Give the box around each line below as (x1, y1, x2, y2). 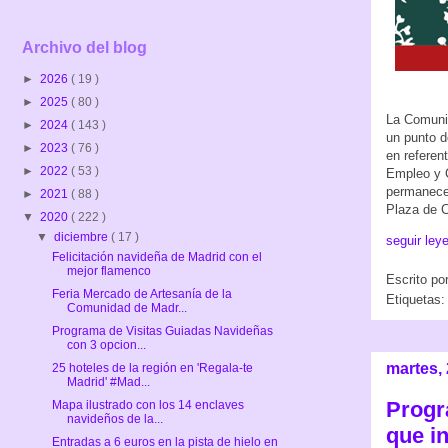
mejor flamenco (66, 263, 151, 278)
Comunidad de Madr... (66, 300, 187, 315)
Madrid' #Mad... (66, 374, 150, 389)
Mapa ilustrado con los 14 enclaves (51, 397, 244, 412)
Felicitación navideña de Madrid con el (51, 249, 262, 264)
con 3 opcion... (66, 337, 146, 352)
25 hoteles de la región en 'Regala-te (51, 360, 253, 375)
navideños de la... (66, 411, 163, 426)
